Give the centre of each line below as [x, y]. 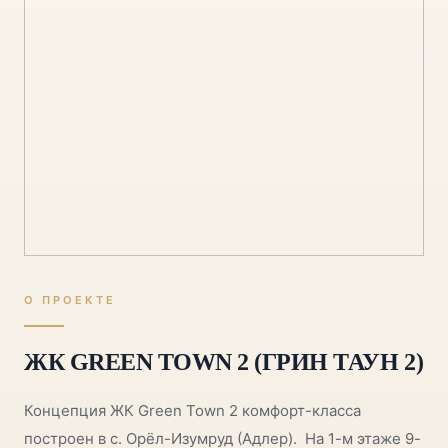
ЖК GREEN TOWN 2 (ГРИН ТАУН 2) [224, 362]
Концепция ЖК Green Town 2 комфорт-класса [192, 410]
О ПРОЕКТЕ [70, 300]
